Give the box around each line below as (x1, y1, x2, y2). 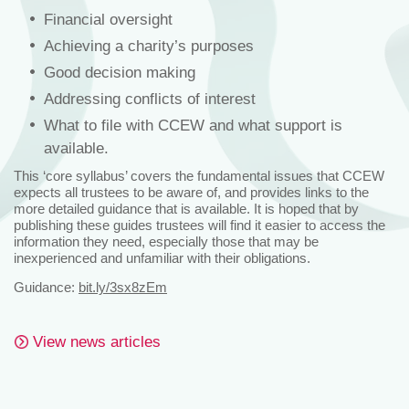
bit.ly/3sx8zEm (79, 278, 167, 295)
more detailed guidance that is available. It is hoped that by (14, 200, 359, 216)
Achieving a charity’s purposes (44, 37, 254, 55)
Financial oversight (44, 10, 173, 28)
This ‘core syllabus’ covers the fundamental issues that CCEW (14, 167, 384, 184)
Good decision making (44, 63, 195, 81)
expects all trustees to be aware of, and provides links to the (14, 184, 369, 200)
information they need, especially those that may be (14, 233, 319, 249)
